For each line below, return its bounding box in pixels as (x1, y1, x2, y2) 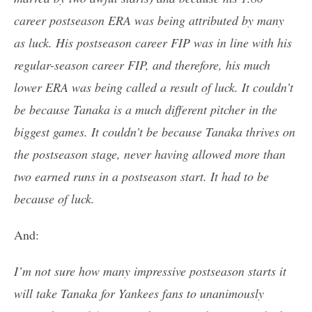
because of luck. (14, 190, 95, 208)
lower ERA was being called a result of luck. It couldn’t (14, 79, 293, 96)
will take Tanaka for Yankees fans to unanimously (14, 285, 264, 302)
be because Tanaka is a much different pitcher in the (14, 101, 277, 118)
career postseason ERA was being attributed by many (14, 12, 284, 29)
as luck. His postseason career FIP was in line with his (14, 34, 292, 52)
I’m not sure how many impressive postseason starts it (14, 263, 286, 280)
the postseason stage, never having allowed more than (14, 146, 286, 163)
